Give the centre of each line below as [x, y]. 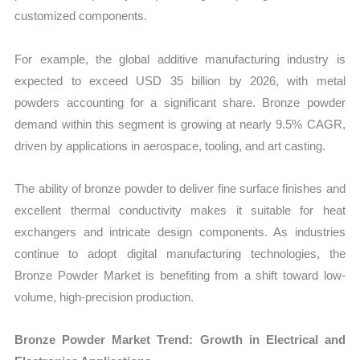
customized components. [81, 16]
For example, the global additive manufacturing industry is [180, 59]
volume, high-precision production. [104, 297]
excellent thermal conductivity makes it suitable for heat [180, 210]
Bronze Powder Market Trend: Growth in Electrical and [180, 340]
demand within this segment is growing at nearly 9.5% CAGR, [180, 124]
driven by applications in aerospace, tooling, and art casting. [170, 145]
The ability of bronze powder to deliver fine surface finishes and [180, 188]
